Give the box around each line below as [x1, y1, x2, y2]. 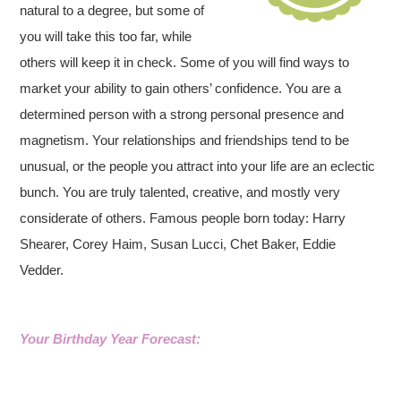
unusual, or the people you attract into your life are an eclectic [20, 158, 376, 174]
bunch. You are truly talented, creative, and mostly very [20, 184, 341, 200]
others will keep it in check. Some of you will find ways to [20, 55, 350, 70]
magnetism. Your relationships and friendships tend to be [20, 132, 350, 148]
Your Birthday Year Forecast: [20, 331, 201, 346]
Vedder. [20, 262, 64, 277]
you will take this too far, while [20, 29, 192, 44]
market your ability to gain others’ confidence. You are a [20, 81, 342, 96]
